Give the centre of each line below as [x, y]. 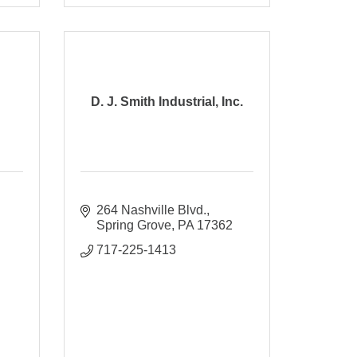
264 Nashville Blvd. [151, 210]
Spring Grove [133, 225]
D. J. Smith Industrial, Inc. [167, 101]
